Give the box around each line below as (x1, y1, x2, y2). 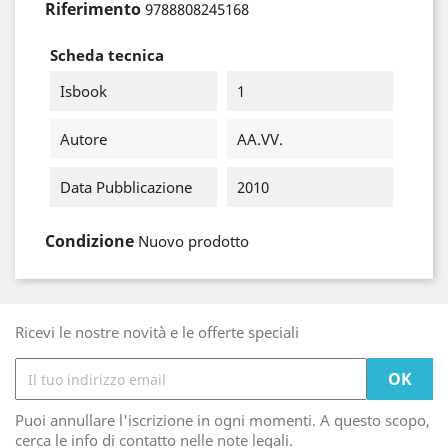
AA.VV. (236, 129, 283, 149)
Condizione (45, 230, 134, 252)
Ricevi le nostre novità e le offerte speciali (15, 322, 299, 342)
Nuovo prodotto (138, 231, 249, 251)
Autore (60, 129, 107, 149)
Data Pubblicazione (60, 177, 192, 197)
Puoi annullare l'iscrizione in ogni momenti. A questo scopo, (15, 410, 430, 430)
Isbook (60, 81, 107, 101)
